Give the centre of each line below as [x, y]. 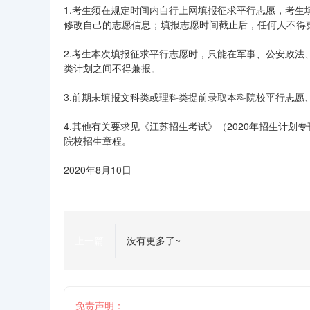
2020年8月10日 [98, 170]
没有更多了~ [154, 240]
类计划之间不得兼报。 [112, 68]
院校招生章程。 [98, 140]
